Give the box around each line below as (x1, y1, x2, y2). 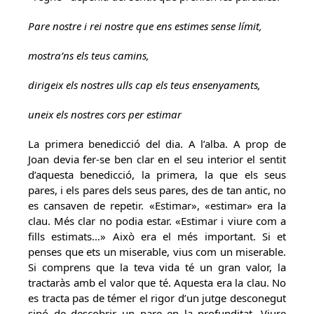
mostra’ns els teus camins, (28, 48, 149, 62)
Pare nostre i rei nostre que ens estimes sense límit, (28, 19, 262, 33)
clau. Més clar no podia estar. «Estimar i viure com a (28, 214, 286, 228)
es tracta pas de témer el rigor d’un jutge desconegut (28, 291, 286, 305)
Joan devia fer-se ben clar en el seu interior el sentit (28, 152, 286, 166)
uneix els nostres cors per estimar (28, 107, 182, 121)
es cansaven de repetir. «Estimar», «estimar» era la (28, 198, 286, 212)
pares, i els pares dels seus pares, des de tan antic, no (28, 183, 286, 197)
